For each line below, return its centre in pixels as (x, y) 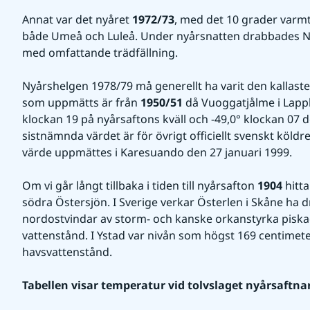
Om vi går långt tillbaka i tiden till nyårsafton (140, 185)
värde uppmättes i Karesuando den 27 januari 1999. (157, 152)
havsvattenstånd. (67, 252)
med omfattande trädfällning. (100, 53)
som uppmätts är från (81, 102)
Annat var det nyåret (77, 19)
